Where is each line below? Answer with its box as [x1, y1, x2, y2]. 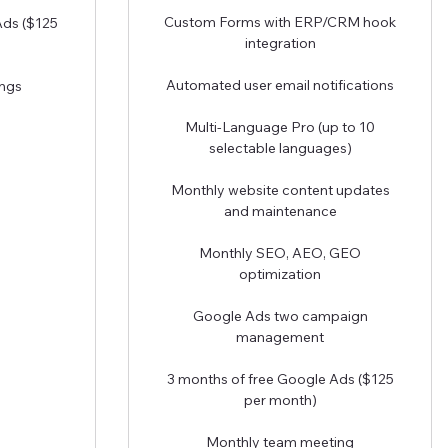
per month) [243, 390, 317, 409]
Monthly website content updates [170, 180, 390, 199]
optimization [239, 264, 321, 283]
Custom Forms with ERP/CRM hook [164, 12, 396, 31]
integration [244, 33, 316, 52]
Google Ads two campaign [192, 306, 368, 325]
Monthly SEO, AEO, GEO [199, 243, 361, 262]
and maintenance [223, 201, 337, 220]
